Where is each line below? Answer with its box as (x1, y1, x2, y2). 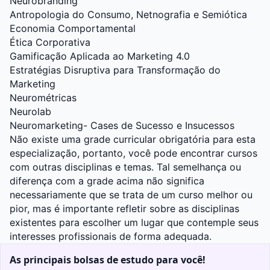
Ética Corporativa (10, 36, 90, 49)
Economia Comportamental (10, 22, 136, 35)
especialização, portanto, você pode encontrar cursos (10, 147, 257, 160)
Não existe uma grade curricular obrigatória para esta (10, 133, 256, 146)
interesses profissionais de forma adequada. (10, 230, 212, 243)
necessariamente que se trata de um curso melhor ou (10, 189, 253, 201)
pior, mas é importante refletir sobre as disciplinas (10, 202, 239, 215)
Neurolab (10, 105, 51, 118)
